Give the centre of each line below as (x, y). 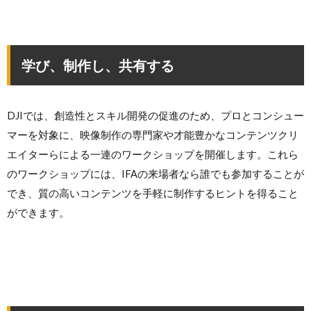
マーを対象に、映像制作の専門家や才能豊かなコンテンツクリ (153, 135)
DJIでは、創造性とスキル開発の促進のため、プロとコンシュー (155, 116)
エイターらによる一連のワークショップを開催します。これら (153, 155)
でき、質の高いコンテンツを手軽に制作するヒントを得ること (153, 194)
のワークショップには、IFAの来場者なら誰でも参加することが (155, 174)
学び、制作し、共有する (98, 66)
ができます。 (38, 213)
